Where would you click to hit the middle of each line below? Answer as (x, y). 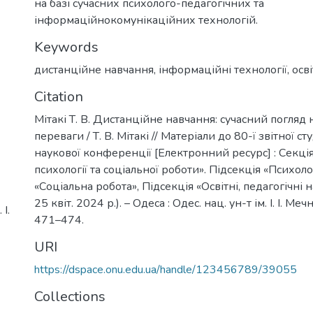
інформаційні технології (223, 70)
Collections (70, 296)
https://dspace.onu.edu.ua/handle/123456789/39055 (166, 269)
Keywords (66, 47)
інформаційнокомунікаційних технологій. (146, 20)
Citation (59, 96)
